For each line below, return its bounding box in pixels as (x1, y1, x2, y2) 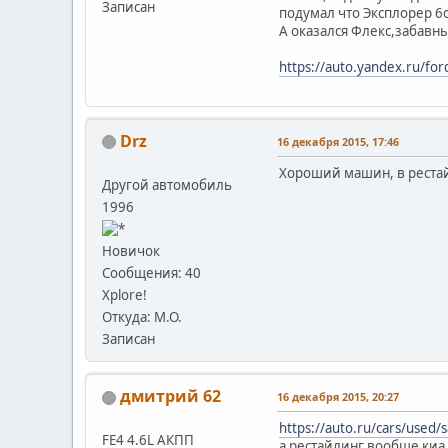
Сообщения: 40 (102, 264, 201, 283)
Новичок (102, 242, 160, 261)
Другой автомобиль (102, 175, 232, 194)
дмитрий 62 (120, 385, 221, 408)
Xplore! (102, 286, 147, 305)
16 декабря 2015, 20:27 (277, 389, 399, 405)
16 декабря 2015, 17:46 (277, 133, 399, 149)
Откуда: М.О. (102, 308, 182, 327)
